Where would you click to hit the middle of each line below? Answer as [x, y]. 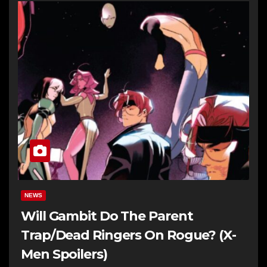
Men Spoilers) [64, 254]
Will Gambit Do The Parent [107, 216]
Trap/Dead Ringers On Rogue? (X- [128, 235]
